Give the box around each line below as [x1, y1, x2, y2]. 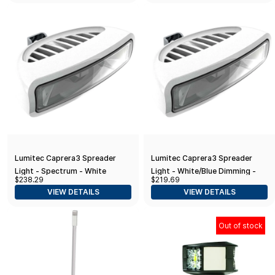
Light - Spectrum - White [15, 166, 106, 176]
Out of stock [219, 220, 263, 230]
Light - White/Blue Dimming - [151, 166, 256, 176]
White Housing [151, 179, 204, 188]
